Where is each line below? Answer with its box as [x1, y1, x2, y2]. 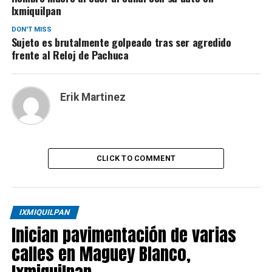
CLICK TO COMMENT [96, 154, 176, 163]
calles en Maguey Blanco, [11, 240, 191, 267]
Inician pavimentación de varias [11, 222, 236, 248]
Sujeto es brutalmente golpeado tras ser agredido [11, 34, 231, 50]
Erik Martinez [59, 91, 126, 103]
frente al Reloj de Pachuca [11, 47, 129, 63]
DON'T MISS [11, 25, 52, 33]
